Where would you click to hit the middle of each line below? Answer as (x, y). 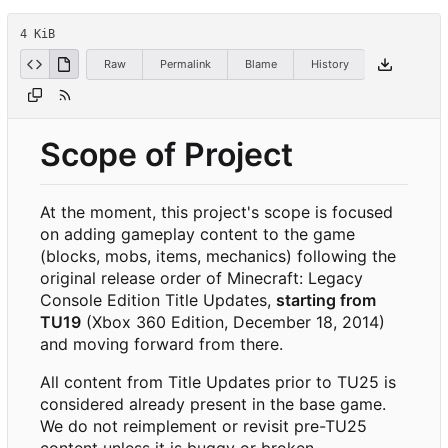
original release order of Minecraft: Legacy (201, 278)
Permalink (185, 63)
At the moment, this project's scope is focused (216, 212)
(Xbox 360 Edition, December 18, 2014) (233, 322)
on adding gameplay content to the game (197, 234)
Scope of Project (166, 154)
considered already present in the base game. (213, 404)
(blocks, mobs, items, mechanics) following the (218, 256)
